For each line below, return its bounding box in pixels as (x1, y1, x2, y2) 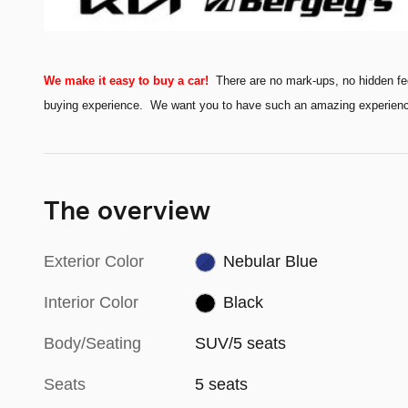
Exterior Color (44, 251, 144, 270)
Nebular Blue (222, 251, 318, 270)
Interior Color (44, 292, 138, 311)
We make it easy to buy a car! (44, 73, 209, 87)
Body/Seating (44, 333, 141, 352)
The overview (44, 197, 210, 227)
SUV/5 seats (195, 333, 287, 352)
